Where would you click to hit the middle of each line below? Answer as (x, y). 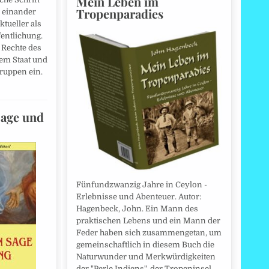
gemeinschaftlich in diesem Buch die (145, 244)
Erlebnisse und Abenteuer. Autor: (139, 196)
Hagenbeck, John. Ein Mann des (137, 208)
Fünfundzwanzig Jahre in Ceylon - (142, 184)
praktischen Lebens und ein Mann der (148, 220)
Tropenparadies (120, 13)
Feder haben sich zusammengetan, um (149, 232)
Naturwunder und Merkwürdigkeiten (146, 256)
